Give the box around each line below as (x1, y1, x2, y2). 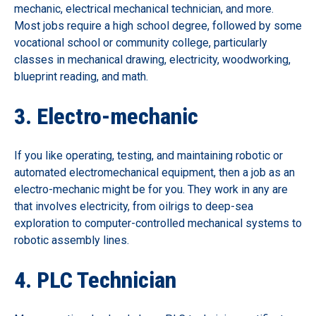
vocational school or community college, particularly (14, 35, 267, 49)
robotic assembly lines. (14, 233, 129, 247)
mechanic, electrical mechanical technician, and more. (14, 1, 274, 16)
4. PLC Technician (14, 266, 176, 293)
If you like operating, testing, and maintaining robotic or (14, 148, 283, 162)
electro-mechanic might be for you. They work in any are (14, 182, 288, 196)
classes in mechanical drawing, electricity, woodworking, (14, 52, 291, 66)
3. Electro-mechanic (14, 102, 198, 130)
